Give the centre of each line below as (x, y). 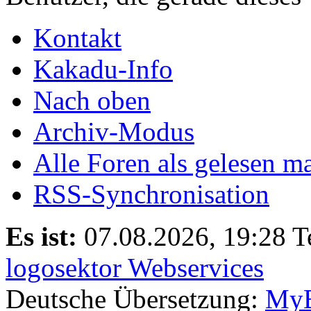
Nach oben (92, 100)
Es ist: (41, 236)
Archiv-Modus (114, 131)
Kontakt (77, 37)
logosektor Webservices (135, 267)
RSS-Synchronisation (151, 194)
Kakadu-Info (103, 69)
